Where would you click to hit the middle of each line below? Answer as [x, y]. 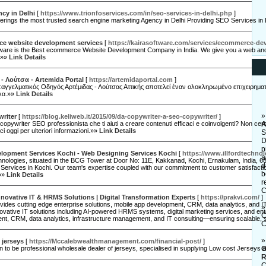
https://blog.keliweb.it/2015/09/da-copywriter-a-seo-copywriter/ [120, 116]
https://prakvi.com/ [230, 197]
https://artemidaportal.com [131, 80]
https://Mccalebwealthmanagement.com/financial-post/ [115, 241]
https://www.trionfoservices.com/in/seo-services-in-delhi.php [136, 13]
